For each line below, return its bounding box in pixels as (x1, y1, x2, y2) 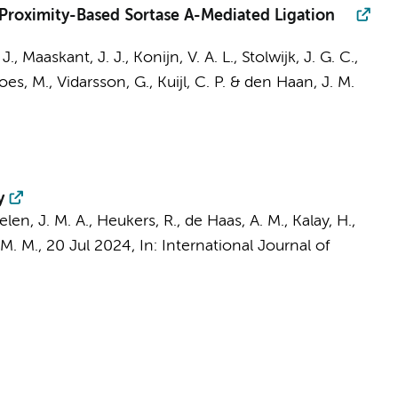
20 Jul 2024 (45, 238, 131, 254)
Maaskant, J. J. (21, 50, 125, 66)
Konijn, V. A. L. (132, 50, 234, 66)
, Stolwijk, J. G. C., (233, 50, 358, 66)
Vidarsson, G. (56, 75, 149, 91)
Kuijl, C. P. (156, 75, 226, 91)
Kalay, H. (291, 213, 352, 229)
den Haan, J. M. (243, 75, 354, 91)
